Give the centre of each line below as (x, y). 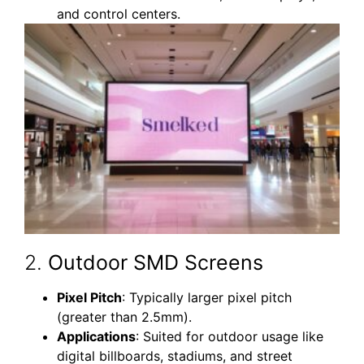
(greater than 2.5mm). (124, 317)
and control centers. (119, 14)
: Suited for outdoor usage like (230, 337)
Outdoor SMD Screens (156, 263)
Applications (96, 337)
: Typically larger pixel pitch (207, 298)
